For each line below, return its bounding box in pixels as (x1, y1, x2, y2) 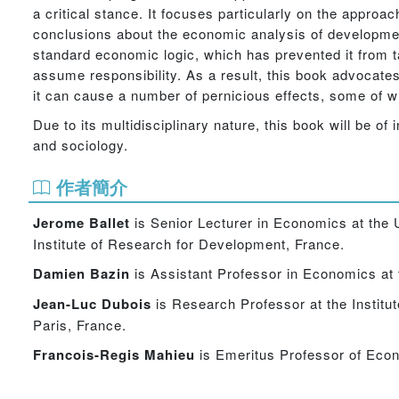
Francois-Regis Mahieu (33, 345, 195, 364)
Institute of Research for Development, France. (33, 234, 345, 253)
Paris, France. (33, 315, 126, 334)
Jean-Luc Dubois (33, 294, 151, 313)
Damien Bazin (33, 264, 130, 283)
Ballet (85, 213, 130, 232)
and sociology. (33, 135, 128, 154)
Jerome (33, 213, 85, 232)
